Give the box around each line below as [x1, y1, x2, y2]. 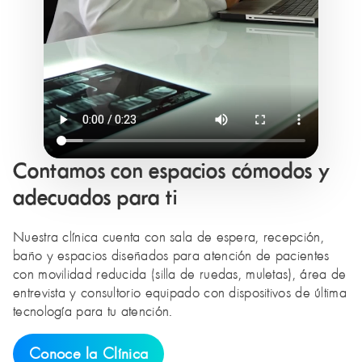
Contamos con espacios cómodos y [13, 161, 330, 183]
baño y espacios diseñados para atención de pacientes [13, 249, 330, 263]
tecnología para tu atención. [13, 305, 173, 319]
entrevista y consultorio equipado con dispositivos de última [13, 286, 347, 301]
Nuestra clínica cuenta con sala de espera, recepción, [13, 230, 324, 245]
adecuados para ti [13, 187, 178, 209]
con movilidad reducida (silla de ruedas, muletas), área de [13, 267, 347, 282]
